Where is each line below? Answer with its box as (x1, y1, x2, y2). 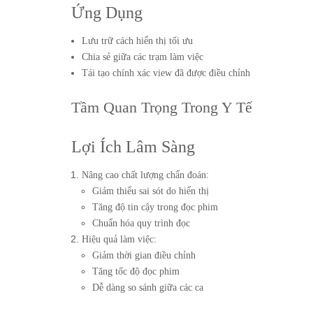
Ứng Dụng (71, 3, 143, 22)
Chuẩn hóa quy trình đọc (92, 218, 190, 228)
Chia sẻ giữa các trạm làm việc (82, 52, 203, 62)
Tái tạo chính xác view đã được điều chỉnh (82, 68, 250, 78)
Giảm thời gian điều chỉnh (92, 250, 196, 261)
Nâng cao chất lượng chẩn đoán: (82, 170, 209, 180)
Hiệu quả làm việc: (82, 234, 156, 245)
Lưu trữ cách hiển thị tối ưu (82, 36, 193, 46)
